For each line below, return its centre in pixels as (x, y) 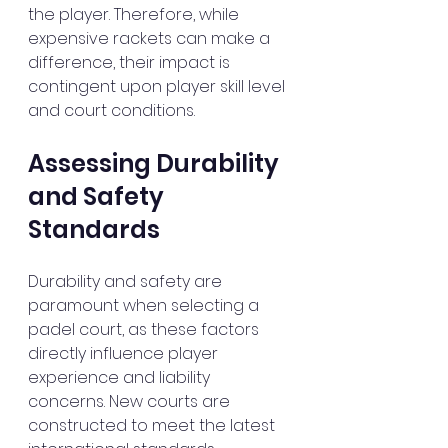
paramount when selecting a (145, 305)
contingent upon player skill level (158, 86)
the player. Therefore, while (135, 14)
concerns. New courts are (131, 401)
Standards (94, 229)
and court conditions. (111, 110)
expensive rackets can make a (151, 38)
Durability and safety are (127, 281)
